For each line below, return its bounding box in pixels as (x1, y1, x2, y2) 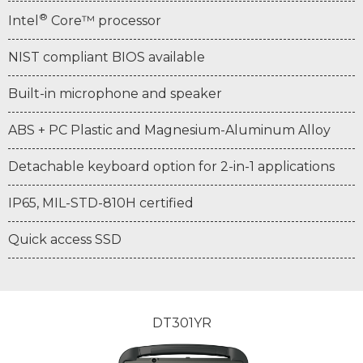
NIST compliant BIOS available (8, 49, 205, 66)
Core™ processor (48, 13, 161, 29)
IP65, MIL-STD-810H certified (8, 195, 194, 211)
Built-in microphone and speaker (8, 86, 222, 102)
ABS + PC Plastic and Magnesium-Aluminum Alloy (8, 122, 331, 139)
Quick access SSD (8, 232, 122, 248)
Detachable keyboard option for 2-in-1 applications (8, 159, 335, 175)
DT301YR (152, 315, 211, 331)
